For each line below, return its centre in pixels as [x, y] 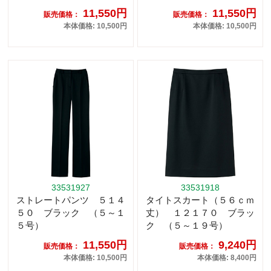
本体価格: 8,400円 [227, 258]
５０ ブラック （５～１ [71, 213]
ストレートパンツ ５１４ [71, 200]
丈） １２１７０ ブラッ [200, 213]
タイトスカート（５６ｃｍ [200, 200]
